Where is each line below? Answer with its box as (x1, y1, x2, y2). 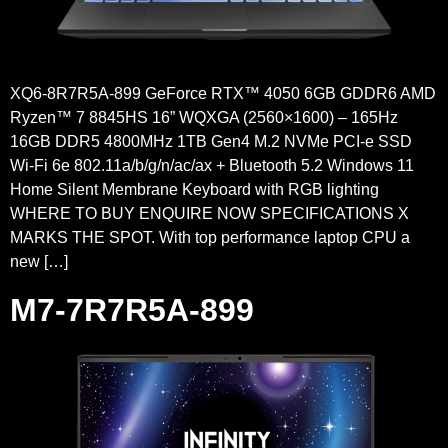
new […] (10, 253, 68, 270)
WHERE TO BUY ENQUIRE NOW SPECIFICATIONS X (10, 205, 409, 222)
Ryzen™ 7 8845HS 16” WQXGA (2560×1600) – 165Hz (10, 109, 398, 126)
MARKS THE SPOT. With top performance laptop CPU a (10, 229, 410, 246)
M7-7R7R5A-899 (10, 292, 254, 329)
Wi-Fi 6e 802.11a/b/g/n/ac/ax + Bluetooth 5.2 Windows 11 (10, 157, 414, 174)
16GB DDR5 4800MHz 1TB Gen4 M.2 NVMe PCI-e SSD (10, 133, 412, 150)
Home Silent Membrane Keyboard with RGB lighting (10, 181, 379, 198)
